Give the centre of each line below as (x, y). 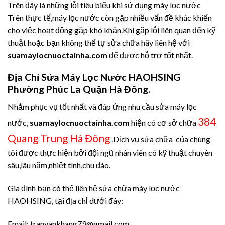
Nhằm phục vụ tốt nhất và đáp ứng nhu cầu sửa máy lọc (102, 106)
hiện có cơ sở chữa (164, 122)
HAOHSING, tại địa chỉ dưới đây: (65, 200)
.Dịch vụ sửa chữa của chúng (160, 139)
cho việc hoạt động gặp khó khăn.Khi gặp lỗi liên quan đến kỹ (111, 30)
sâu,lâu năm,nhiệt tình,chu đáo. (59, 165)
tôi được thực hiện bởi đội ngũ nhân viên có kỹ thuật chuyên (110, 152)
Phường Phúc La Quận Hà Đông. (79, 89)
